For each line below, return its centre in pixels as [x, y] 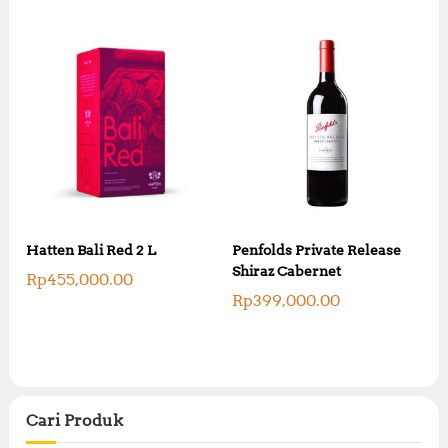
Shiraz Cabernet [286, 270]
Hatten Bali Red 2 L [91, 249]
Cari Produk [75, 420]
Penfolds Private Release [316, 249]
